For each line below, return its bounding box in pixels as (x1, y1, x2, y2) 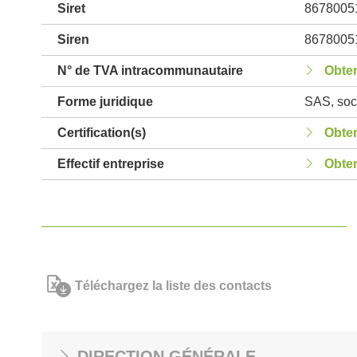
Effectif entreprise (57, 157, 164, 171)
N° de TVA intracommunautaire (57, 64, 243, 77)
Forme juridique (57, 95, 153, 108)
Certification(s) (57, 126, 146, 139)
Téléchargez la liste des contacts (75, 279, 272, 292)
